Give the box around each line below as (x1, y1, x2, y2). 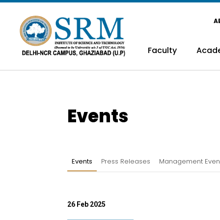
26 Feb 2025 (67, 200, 106, 208)
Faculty (147, 45, 177, 56)
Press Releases (101, 157, 150, 166)
